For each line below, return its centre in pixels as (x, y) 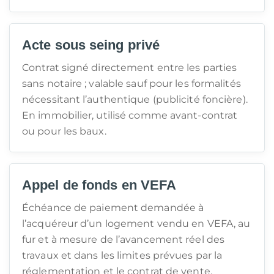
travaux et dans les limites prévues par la (122, 255)
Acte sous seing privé (91, 45)
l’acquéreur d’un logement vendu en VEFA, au (136, 224)
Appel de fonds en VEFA (99, 185)
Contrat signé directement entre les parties (130, 68)
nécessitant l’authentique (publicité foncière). (135, 99)
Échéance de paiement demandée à (113, 208)
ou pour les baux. (64, 131)
